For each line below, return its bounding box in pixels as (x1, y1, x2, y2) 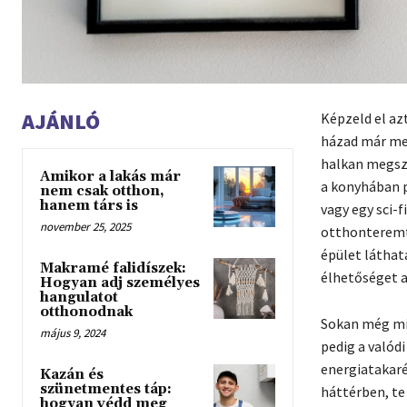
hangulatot (40, 288, 118, 306)
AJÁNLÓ (22, 106, 100, 135)
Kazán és (40, 365, 104, 383)
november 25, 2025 (40, 218, 131, 234)
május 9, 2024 (40, 324, 105, 341)
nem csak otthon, (40, 182, 164, 200)
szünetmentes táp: (40, 380, 172, 398)
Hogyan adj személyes (40, 273, 200, 292)
